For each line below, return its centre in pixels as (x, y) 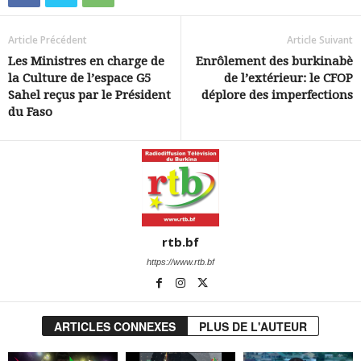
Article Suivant (320, 39)
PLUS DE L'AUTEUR (253, 326)
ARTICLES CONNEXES (115, 326)
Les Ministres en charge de (86, 61)
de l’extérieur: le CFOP (288, 78)
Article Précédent (48, 39)
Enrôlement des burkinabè (274, 61)
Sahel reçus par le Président (89, 95)
